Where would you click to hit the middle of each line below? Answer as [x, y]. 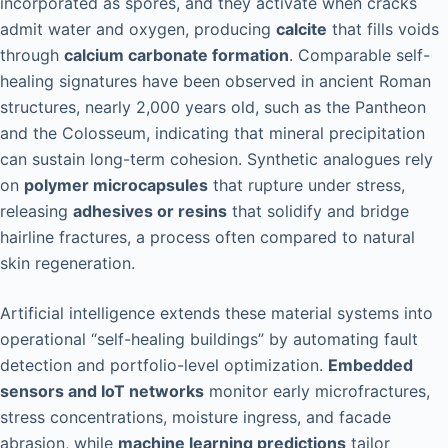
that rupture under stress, [306, 185]
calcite [301, 29]
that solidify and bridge [318, 211]
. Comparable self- [359, 55]
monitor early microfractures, [317, 391]
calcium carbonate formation [176, 55]
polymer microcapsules [116, 185]
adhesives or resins [150, 211]
